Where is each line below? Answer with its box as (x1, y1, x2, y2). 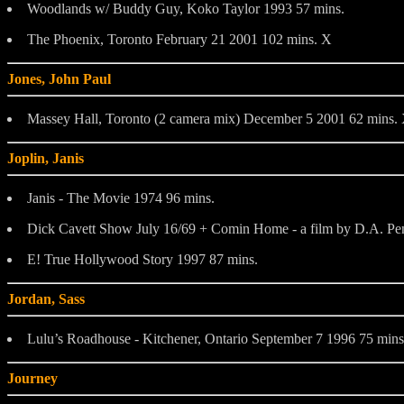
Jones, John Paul (7, 70, 111, 87)
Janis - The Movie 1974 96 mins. (27, 189, 215, 206)
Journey (7, 370, 58, 386)
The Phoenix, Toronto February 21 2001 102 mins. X (27, 31, 332, 47)
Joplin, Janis (7, 150, 84, 166)
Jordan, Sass (7, 290, 85, 307)
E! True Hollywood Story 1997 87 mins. (27, 251, 258, 267)
